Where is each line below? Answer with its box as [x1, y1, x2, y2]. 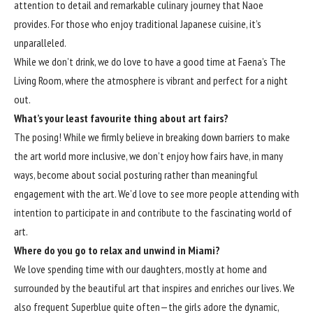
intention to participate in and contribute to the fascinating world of [14, 205, 292, 219]
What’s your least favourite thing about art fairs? [14, 110, 228, 125]
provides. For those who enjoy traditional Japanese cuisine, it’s [14, 16, 261, 31]
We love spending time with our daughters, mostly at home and [14, 261, 267, 276]
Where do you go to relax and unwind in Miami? [14, 242, 220, 257]
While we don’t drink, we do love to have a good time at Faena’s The [14, 54, 286, 68]
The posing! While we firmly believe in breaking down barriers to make [14, 129, 290, 144]
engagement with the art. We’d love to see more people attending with [14, 186, 299, 201]
